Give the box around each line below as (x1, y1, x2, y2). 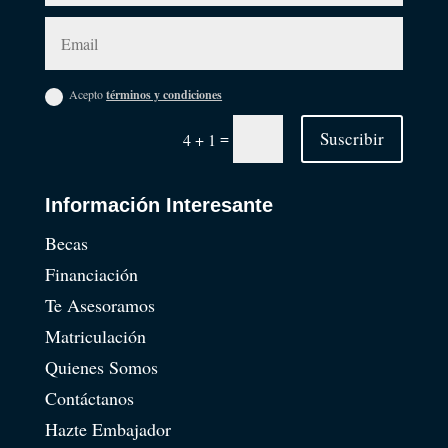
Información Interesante (44, 194, 273, 216)
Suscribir (320, 127, 385, 150)
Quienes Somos (44, 355, 158, 379)
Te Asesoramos (44, 293, 155, 317)
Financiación (44, 262, 138, 286)
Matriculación (44, 324, 146, 348)
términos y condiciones (106, 86, 223, 104)
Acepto (69, 86, 107, 103)
